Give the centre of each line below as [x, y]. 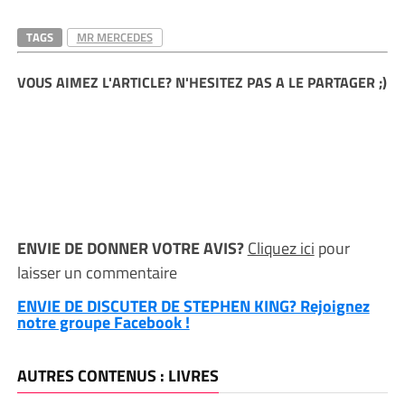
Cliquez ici [281, 248]
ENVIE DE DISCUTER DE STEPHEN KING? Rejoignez [193, 306]
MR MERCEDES [114, 37]
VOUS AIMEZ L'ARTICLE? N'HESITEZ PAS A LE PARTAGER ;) [202, 82]
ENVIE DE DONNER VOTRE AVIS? [132, 248]
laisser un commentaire [97, 273]
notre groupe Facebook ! [103, 322]
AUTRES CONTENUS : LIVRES [118, 376]
